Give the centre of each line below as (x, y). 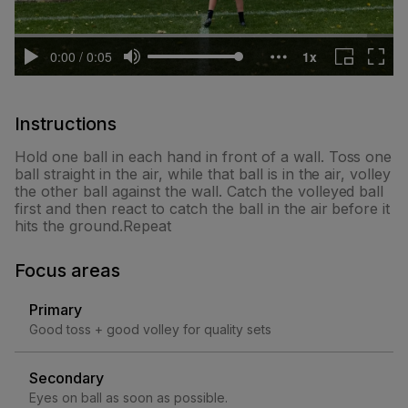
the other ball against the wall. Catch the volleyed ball (199, 191)
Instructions (66, 124)
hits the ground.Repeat (93, 226)
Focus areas (67, 270)
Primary (56, 310)
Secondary (66, 378)
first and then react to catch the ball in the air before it (203, 209)
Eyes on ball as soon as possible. (128, 398)
